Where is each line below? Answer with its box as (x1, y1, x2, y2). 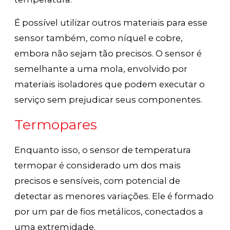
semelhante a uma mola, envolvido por (14, 63, 188, 74)
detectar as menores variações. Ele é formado (14, 190, 214, 201)
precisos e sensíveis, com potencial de (14, 175, 181, 186)
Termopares (14, 116, 98, 133)
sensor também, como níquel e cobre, (14, 32, 183, 43)
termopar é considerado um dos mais (14, 160, 181, 170)
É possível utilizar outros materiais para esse (14, 17, 208, 28)
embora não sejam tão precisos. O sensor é (14, 48, 202, 59)
